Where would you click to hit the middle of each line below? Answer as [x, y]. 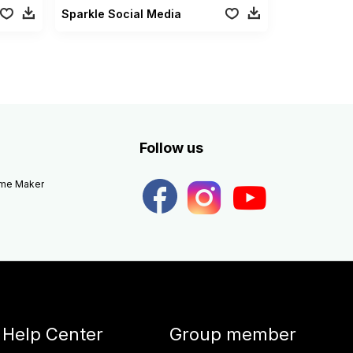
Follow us [171, 147]
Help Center [52, 334]
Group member [232, 334]
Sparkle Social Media [122, 13]
